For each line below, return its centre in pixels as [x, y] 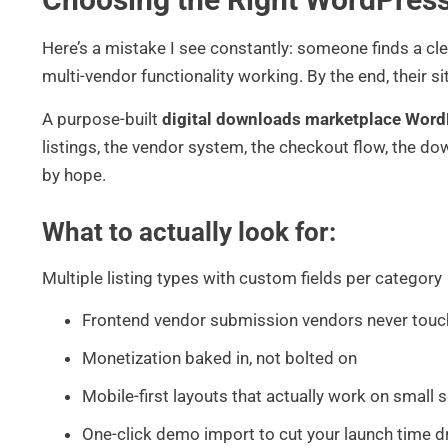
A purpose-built [102, 118]
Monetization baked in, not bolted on [219, 358]
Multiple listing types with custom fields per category [242, 277]
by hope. [74, 174]
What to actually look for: [189, 231]
